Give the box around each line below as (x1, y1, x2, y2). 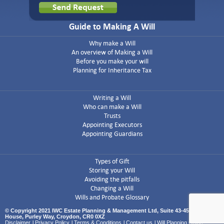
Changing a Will (90, 184, 133, 193)
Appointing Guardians (81, 129, 142, 138)
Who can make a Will (82, 102, 141, 111)
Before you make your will (75, 57, 148, 66)
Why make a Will (88, 39, 135, 48)
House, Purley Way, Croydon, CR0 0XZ (5, 213, 105, 220)
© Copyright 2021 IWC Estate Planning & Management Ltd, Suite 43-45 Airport (5, 207, 209, 214)
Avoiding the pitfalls (84, 175, 139, 184)
